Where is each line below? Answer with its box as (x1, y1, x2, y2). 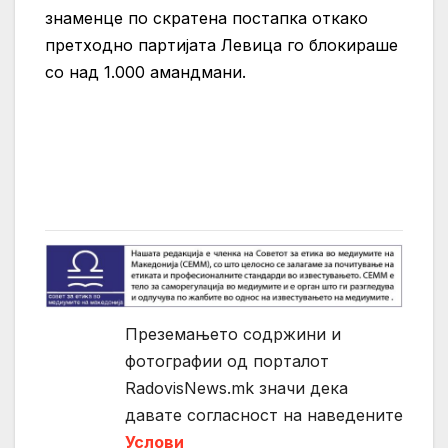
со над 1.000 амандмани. (45, 62, 246, 83)
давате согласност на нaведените (125, 404, 403, 425)
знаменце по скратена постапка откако (45, 8, 368, 29)
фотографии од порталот (125, 350, 329, 371)
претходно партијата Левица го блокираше (45, 35, 398, 56)
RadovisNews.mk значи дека (125, 377, 348, 398)
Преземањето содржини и (125, 323, 341, 344)
